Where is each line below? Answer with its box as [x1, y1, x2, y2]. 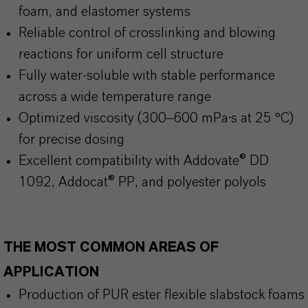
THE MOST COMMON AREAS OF [3, 241, 219, 254]
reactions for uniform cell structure [19, 47, 227, 61]
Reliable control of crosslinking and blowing [19, 26, 276, 40]
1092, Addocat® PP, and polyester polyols [19, 175, 269, 189]
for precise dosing [19, 133, 128, 146]
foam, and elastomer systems [19, 5, 194, 19]
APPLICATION [3, 265, 105, 279]
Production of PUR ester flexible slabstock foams [19, 288, 305, 302]
